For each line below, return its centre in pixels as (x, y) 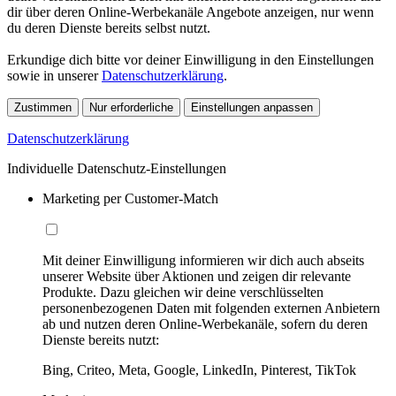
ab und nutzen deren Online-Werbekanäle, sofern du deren (205, 324)
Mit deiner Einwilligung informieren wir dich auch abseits (203, 261)
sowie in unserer (54, 76)
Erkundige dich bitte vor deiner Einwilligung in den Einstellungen (190, 60)
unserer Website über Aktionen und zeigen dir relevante (197, 277)
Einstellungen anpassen (252, 108)
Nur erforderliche (131, 108)
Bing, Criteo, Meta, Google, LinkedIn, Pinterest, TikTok (199, 370)
